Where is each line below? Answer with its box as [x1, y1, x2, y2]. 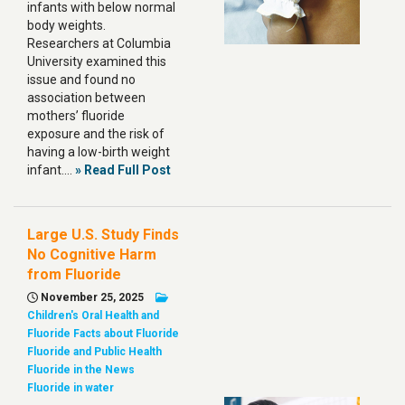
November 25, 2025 [38, 291, 144, 304]
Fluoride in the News [27, 363, 135, 376]
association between [27, 90, 146, 105]
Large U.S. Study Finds [27, 226, 179, 243]
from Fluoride [27, 266, 121, 283]
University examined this [27, 54, 166, 69]
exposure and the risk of [27, 127, 165, 141]
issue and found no [27, 72, 136, 87]
